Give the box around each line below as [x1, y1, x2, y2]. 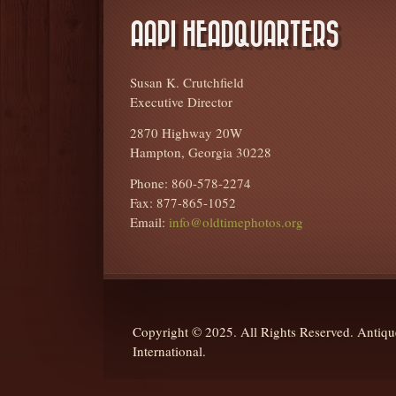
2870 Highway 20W [130, 124, 242, 141]
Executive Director [130, 93, 232, 110]
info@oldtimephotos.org [169, 213, 303, 231]
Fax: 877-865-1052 [130, 194, 236, 211]
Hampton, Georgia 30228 [130, 143, 271, 161]
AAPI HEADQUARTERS [130, 19, 339, 50]
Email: [130, 213, 169, 231]
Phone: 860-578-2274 [130, 174, 251, 192]
